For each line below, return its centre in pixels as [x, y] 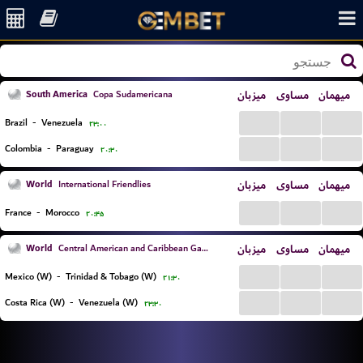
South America [57, 94]
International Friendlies [103, 184]
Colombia [23, 149]
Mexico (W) [28, 277]
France [18, 213]
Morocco [62, 213]
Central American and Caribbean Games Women [129, 248]
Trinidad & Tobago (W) [111, 277]
